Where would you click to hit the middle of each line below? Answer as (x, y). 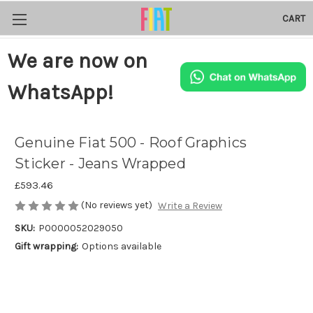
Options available (121, 247)
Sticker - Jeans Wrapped (100, 164)
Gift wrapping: (46, 247)
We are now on (77, 61)
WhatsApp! (60, 92)
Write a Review (190, 206)
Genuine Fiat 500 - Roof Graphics (131, 143)
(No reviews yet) (117, 205)
